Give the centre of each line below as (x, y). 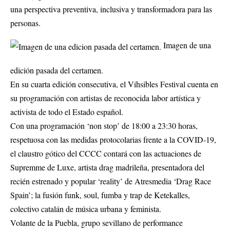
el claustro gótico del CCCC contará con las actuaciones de (106, 154)
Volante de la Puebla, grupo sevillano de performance (97, 223)
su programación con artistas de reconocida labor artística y (106, 98)
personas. (25, 23)
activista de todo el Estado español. (67, 112)
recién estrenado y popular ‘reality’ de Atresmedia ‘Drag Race (111, 181)
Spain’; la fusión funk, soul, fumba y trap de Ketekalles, (100, 195)
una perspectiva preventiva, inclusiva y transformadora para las (111, 9)
